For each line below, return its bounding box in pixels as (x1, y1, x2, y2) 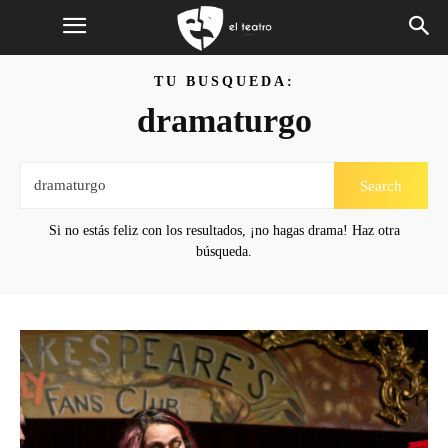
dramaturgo (136, 102, 312, 139)
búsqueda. (196, 244, 252, 259)
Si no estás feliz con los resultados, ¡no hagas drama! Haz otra (48, 223, 400, 238)
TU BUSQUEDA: (153, 74, 295, 89)
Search (360, 178, 402, 195)
